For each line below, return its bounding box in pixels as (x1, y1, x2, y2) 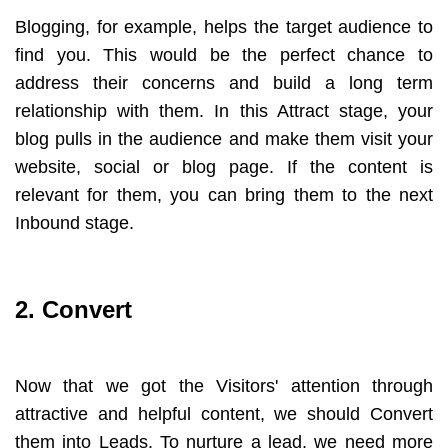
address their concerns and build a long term (15, 72, 433, 93)
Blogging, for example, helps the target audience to (15, 16, 433, 37)
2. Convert (15, 295, 132, 323)
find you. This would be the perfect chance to (15, 44, 433, 65)
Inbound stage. (15, 212, 134, 233)
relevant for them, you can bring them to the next (15, 184, 433, 205)
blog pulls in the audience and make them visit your (15, 128, 433, 149)
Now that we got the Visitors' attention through (15, 375, 433, 396)
